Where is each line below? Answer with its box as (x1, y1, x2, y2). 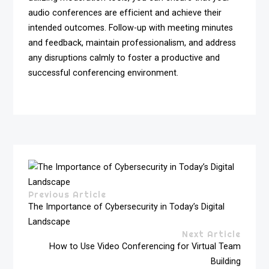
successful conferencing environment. (28, 68, 179, 79)
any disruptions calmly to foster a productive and (28, 53, 220, 64)
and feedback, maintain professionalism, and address (28, 38, 237, 49)
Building (210, 256, 241, 267)
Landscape (28, 216, 71, 227)
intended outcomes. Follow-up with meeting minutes (28, 23, 234, 34)
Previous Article (28, 189, 107, 200)
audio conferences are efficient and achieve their (28, 8, 222, 19)
